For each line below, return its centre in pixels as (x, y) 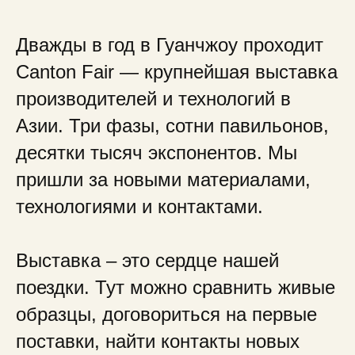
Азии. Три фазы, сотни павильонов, (172, 126)
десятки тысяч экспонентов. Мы (157, 153)
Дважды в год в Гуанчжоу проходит (170, 45)
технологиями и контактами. (139, 206)
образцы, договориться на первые (166, 314)
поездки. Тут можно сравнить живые (176, 287)
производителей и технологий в (153, 99)
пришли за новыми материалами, (163, 179)
